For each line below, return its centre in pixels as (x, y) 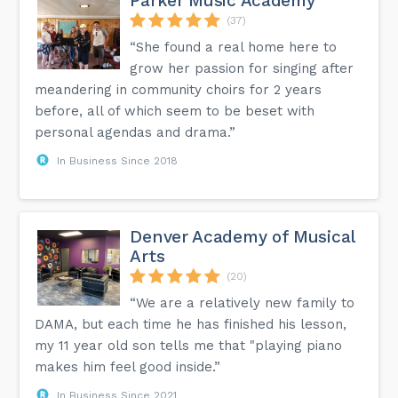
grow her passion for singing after (242, 68)
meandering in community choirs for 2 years (179, 89)
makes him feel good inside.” (128, 366)
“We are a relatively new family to (243, 302)
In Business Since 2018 (118, 160)
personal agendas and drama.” (135, 132)
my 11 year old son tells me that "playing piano (189, 345)
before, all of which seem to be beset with (175, 111)
